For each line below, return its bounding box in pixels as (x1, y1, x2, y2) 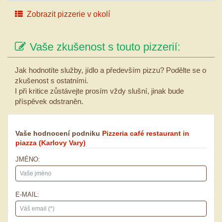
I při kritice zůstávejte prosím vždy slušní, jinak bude (15, 86, 184, 95)
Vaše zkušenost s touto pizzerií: (30, 40, 180, 53)
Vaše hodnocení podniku (15, 129, 102, 137)
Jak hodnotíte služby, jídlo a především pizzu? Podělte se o (15, 65, 206, 74)
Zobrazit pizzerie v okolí (27, 9, 110, 18)
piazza (15, 138, 37, 147)
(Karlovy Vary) (39, 138, 86, 147)
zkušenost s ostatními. (15, 76, 88, 85)
